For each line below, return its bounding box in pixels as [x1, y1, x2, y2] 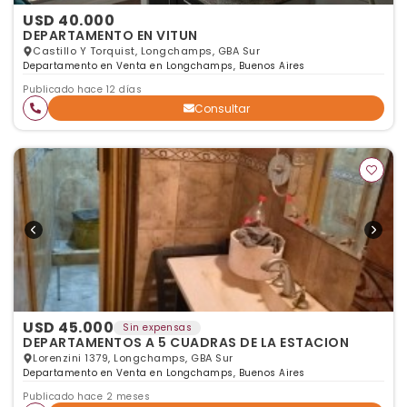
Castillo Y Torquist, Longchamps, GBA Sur [33, 44, 260, 58]
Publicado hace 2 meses [23, 390, 150, 403]
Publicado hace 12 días [23, 83, 142, 96]
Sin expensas [123, 321, 192, 334]
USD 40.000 [23, 10, 114, 31]
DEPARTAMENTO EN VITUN [23, 26, 198, 45]
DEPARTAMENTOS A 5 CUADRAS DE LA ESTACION [145, 333, 349, 352]
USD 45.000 [23, 317, 114, 338]
